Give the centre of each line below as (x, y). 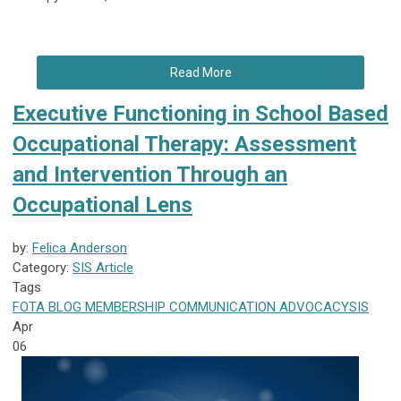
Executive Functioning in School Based (200, 114)
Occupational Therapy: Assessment (184, 145)
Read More (200, 73)
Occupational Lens (102, 205)
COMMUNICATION (221, 307)
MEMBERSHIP (124, 307)
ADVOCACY (312, 307)
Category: (43, 268)
